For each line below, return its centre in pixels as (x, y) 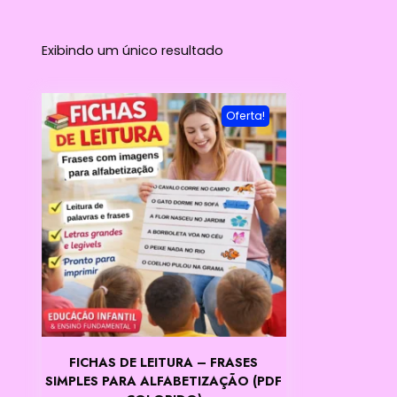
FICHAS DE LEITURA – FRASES (164, 363)
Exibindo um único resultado (132, 50)
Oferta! (245, 115)
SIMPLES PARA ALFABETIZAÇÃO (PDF (164, 381)
